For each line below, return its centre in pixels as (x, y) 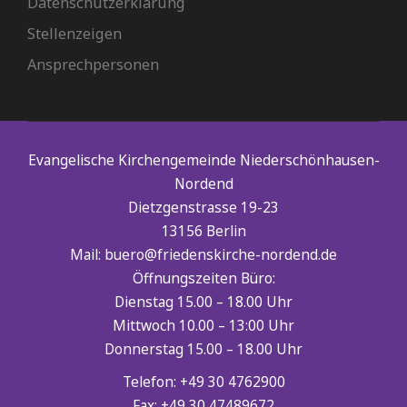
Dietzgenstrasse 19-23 (203, 208)
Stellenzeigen (74, 34)
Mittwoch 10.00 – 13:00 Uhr (203, 326)
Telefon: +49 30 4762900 (203, 382)
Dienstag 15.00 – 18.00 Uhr (203, 302)
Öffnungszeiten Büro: (203, 278)
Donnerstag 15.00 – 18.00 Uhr (203, 349)
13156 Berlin (203, 231)
